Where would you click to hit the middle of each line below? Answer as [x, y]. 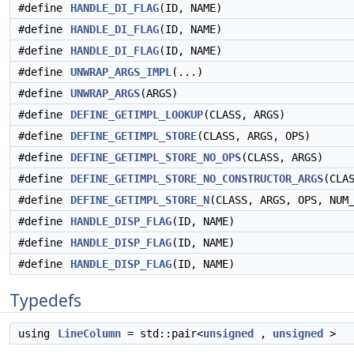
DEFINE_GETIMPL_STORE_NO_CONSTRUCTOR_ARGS [197, 179]
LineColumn [89, 333]
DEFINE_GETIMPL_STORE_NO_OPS [156, 157]
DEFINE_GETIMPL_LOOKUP [137, 115]
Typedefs [46, 300]
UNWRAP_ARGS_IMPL [121, 72]
